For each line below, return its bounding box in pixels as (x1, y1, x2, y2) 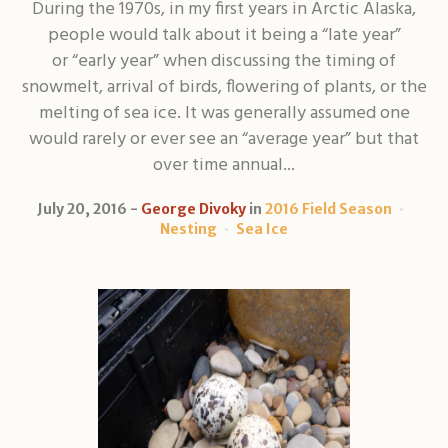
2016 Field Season (265, 199, 392, 218)
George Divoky (141, 199, 246, 218)
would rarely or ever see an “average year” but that (29, 124, 419, 154)
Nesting (160, 219, 217, 238)
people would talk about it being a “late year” (47, 20, 401, 50)
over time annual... (153, 150, 295, 180)
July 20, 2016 (37, 199, 127, 218)
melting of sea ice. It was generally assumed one (38, 98, 410, 128)
